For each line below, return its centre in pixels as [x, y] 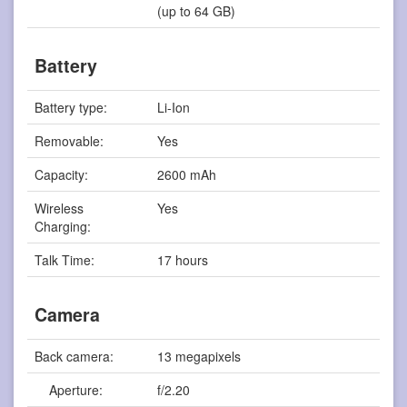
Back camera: [74, 356]
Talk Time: [65, 259]
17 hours [183, 259]
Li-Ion [174, 107]
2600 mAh [187, 174]
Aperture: [69, 389]
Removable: [69, 140]
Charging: [63, 226]
